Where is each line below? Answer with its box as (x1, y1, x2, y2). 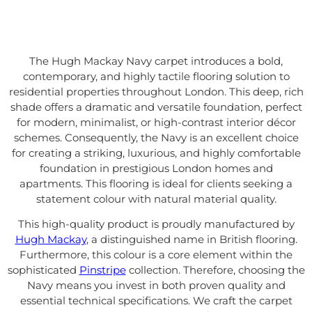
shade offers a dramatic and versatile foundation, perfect (10, 100, 302, 114)
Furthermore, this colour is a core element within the (19, 248, 292, 262)
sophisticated (7, 263, 79, 277)
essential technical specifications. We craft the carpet (19, 294, 292, 308)
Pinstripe (79, 263, 126, 277)
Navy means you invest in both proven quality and (26, 279, 286, 292)
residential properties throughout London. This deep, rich (8, 85, 304, 98)
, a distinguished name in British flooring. (86, 233, 297, 247)
